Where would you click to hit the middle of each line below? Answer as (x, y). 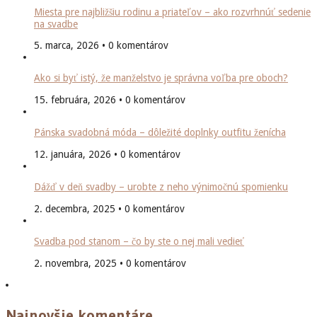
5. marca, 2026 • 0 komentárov (101, 45)
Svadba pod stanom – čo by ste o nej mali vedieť (139, 241)
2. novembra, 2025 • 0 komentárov (110, 263)
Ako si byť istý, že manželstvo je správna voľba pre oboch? (161, 77)
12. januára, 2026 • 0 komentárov (107, 154)
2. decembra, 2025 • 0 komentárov (109, 208)
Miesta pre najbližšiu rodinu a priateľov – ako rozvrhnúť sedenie (172, 12)
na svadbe (56, 24)
